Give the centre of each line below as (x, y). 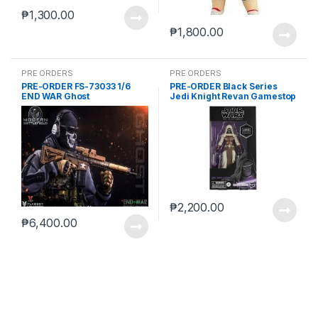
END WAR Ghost (55, 97)
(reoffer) (189, 106)
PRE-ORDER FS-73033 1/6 (76, 87)
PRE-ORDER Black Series (223, 87)
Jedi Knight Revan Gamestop (233, 97)
